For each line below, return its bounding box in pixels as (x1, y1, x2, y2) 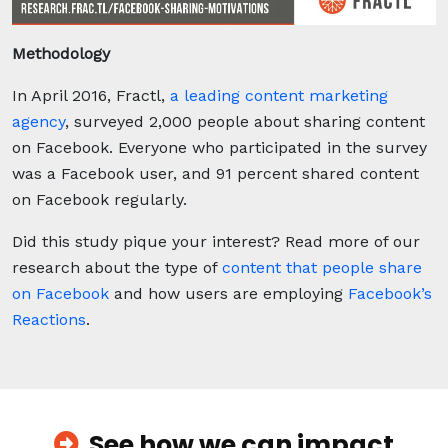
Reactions (12, 309, 86, 329)
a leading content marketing (170, 85, 388, 105)
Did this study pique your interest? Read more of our (12, 231, 420, 251)
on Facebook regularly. (12, 189, 187, 209)
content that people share (222, 257, 422, 277)
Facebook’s (348, 283, 432, 303)
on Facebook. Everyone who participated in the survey (12, 137, 427, 157)
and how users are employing (109, 283, 348, 303)
